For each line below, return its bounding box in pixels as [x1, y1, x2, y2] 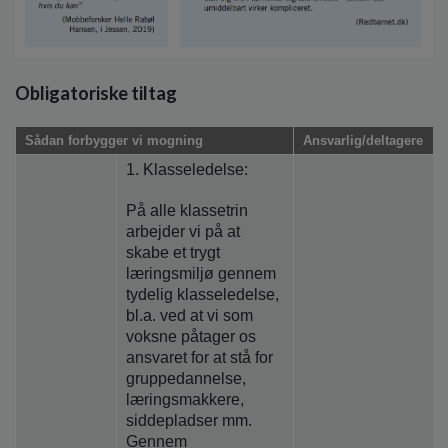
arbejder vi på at [126, 222, 240, 240]
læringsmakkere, [126, 390, 244, 408]
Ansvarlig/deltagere [303, 133, 423, 149]
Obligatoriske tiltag [15, 82, 177, 105]
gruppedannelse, [126, 369, 246, 387]
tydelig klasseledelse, [126, 285, 279, 303]
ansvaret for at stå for [126, 348, 273, 366]
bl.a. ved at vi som [126, 306, 253, 324]
